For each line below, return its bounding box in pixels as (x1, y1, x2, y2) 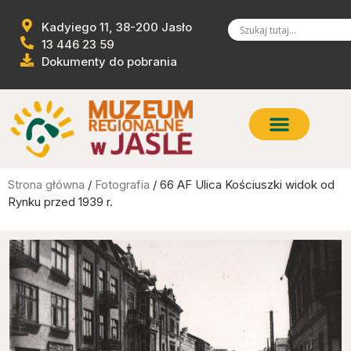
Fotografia (95, 177, 150, 193)
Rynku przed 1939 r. (8, 194, 113, 210)
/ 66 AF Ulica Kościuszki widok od (150, 177, 335, 193)
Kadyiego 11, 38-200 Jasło (42, 20, 193, 34)
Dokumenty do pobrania (42, 54, 178, 69)
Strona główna (8, 177, 85, 193)
